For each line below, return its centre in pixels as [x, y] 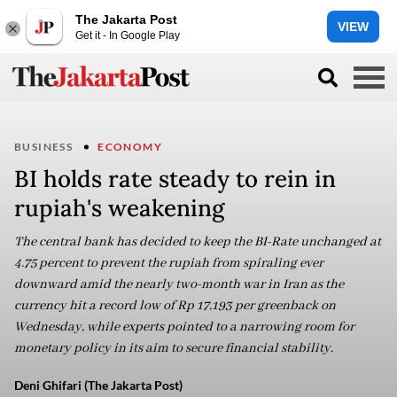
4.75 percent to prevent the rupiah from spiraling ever [169, 263]
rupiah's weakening [119, 208]
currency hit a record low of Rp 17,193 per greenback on [175, 306]
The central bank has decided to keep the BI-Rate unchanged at [198, 242]
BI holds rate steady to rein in [175, 179]
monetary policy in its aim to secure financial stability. [174, 348]
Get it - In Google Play [128, 35]
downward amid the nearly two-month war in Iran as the [179, 284]
